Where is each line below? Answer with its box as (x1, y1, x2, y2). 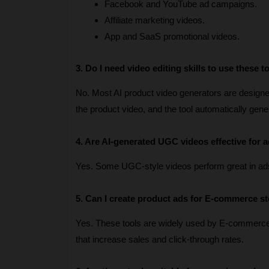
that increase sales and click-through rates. (76, 234, 244, 244)
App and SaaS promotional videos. (104, 31, 240, 41)
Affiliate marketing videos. (104, 14, 205, 25)
